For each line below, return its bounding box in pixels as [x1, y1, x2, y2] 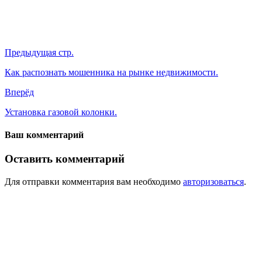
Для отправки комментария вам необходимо [5, 177, 183, 187]
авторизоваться [183, 177, 244, 187]
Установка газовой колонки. [5, 106, 117, 117]
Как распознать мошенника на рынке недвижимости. [5, 67, 218, 77]
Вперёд [5, 87, 34, 97]
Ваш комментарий [5, 130, 84, 140]
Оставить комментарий [5, 153, 125, 166]
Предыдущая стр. [5, 47, 74, 57]
